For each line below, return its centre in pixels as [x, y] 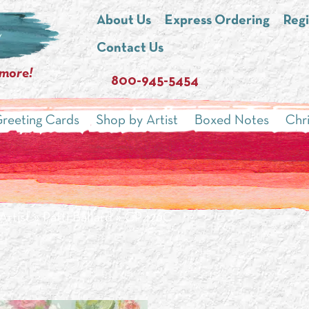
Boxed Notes [231, 121]
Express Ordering [217, 21]
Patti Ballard [77, 218]
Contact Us [130, 48]
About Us [123, 21]
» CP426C [142, 218]
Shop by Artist [137, 121]
